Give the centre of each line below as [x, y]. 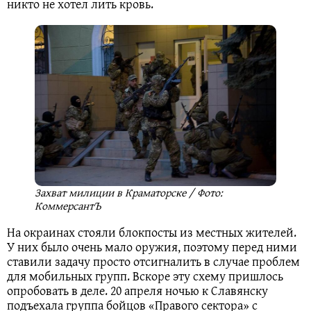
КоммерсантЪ [68, 205]
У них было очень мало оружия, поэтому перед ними [152, 246]
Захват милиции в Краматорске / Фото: [129, 192]
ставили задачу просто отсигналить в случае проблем [153, 261]
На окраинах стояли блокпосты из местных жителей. [152, 232]
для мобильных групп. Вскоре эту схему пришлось [145, 276]
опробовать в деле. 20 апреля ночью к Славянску [137, 290]
